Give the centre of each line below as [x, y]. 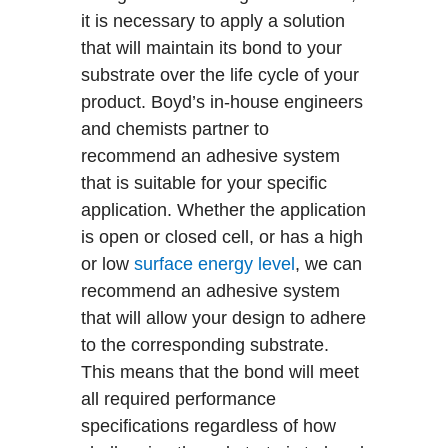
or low [107, 263]
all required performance [178, 398]
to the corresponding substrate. [204, 344]
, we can [328, 263]
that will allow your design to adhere [223, 317]
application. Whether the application [223, 209]
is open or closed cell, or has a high [221, 236]
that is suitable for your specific [203, 182]
